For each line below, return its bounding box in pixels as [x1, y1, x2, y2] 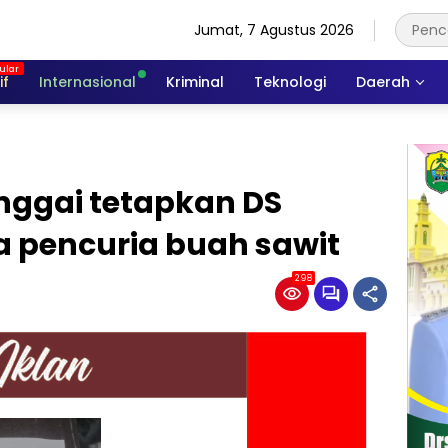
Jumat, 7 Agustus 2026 [194, 19, 354, 40]
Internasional [39, 71, 136, 92]
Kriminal [166, 71, 224, 92]
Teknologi [254, 71, 326, 92]
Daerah [356, 71, 410, 92]
